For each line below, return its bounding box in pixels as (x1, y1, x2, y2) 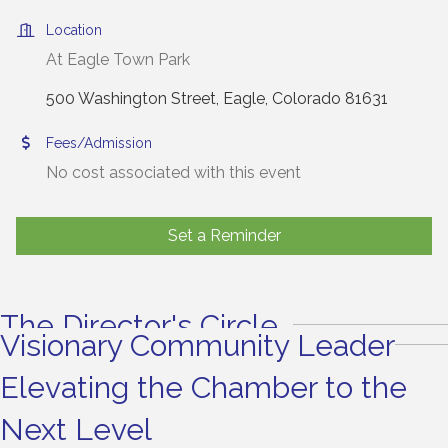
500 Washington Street (46, 89, 216, 109)
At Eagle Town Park (46, 50, 190, 70)
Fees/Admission (46, 135, 152, 152)
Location (46, 22, 102, 39)
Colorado (272, 89, 341, 109)
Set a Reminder (167, 226, 281, 246)
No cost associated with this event (46, 163, 301, 183)
